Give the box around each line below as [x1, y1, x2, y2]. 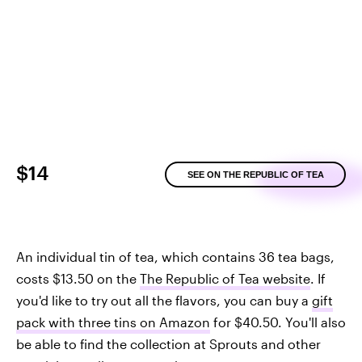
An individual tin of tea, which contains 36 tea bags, [16, 248, 335, 264]
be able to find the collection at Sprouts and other [16, 335, 321, 351]
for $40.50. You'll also [210, 314, 346, 330]
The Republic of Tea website [140, 270, 310, 286]
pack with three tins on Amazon [16, 314, 210, 330]
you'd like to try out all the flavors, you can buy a [16, 292, 312, 308]
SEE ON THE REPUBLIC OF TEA [187, 169, 324, 179]
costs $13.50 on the [16, 270, 140, 286]
